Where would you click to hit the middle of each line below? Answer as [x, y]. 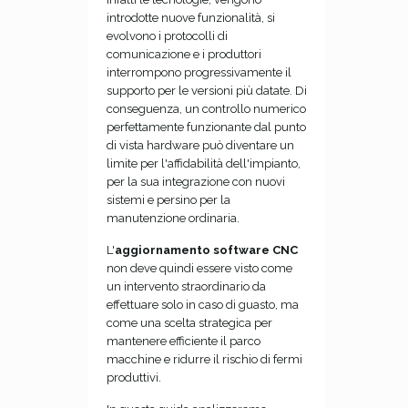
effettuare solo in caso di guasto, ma [202, 304]
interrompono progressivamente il [199, 72]
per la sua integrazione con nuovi [195, 181]
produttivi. [133, 377]
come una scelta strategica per [189, 322]
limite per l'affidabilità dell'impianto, [203, 163]
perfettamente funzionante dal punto [206, 127]
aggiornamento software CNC [206, 250]
